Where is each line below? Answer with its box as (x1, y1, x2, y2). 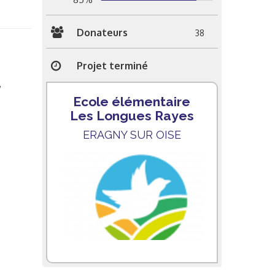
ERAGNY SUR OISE (82, 128, 181, 141)
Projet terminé (76, 60, 148, 72)
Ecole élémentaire (73, 93, 191, 109)
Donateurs (76, 26, 128, 39)
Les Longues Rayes (69, 107, 194, 123)
